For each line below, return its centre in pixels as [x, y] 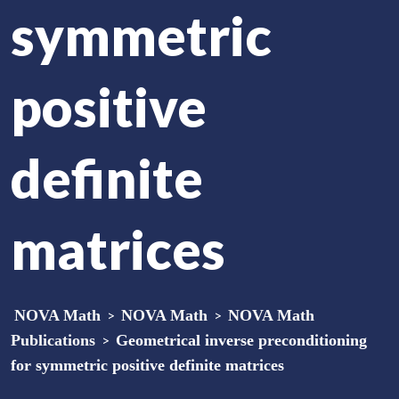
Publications [53, 340]
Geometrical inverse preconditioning [241, 340]
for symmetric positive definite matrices [147, 365]
